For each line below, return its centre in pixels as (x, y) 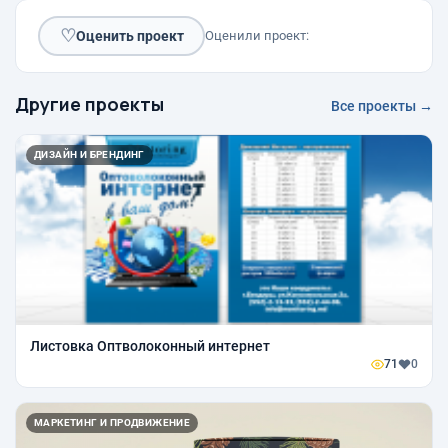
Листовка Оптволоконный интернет (150, 346)
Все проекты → (382, 106)
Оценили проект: (257, 36)
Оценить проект (129, 35)
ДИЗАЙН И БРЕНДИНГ (89, 155)
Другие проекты (89, 104)
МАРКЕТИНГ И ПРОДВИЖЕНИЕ (112, 423)
